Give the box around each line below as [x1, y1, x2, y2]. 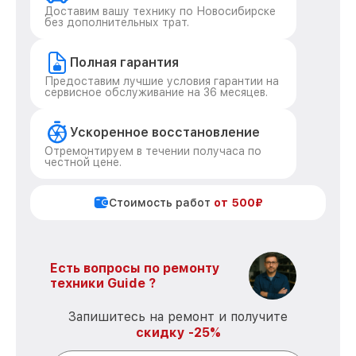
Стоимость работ [109, 196, 214, 209]
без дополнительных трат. [44, 16, 189, 29]
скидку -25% [135, 325, 221, 340]
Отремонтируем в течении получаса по [44, 145, 261, 157]
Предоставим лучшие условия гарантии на [44, 75, 279, 87]
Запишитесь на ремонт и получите [68, 309, 288, 324]
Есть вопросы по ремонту [50, 261, 220, 276]
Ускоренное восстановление [70, 125, 260, 140]
